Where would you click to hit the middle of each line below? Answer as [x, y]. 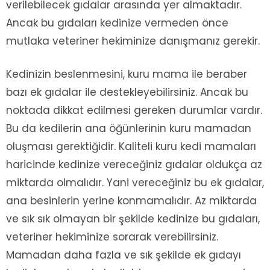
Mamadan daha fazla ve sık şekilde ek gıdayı [124, 255]
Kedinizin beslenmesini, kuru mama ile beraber [127, 74]
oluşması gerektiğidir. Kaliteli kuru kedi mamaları [131, 146]
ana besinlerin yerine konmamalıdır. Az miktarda [131, 200]
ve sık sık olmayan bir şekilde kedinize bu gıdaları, [133, 218]
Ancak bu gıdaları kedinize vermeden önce [117, 23]
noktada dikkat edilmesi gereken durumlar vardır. [134, 110]
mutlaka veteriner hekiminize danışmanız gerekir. [133, 41]
